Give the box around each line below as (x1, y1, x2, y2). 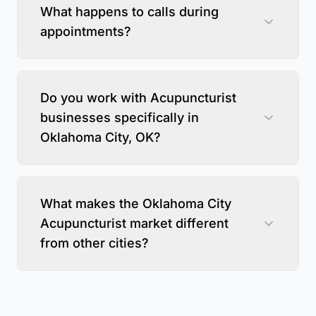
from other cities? (40, 235, 149, 250)
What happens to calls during (40, 4, 219, 19)
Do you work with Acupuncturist (40, 90, 236, 105)
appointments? (40, 23, 131, 39)
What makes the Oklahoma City (40, 195, 231, 211)
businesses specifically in (40, 109, 199, 125)
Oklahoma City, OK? (40, 129, 161, 145)
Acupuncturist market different (40, 215, 229, 231)
